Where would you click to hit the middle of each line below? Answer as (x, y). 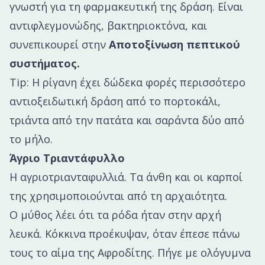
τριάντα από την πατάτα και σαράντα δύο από (127, 120)
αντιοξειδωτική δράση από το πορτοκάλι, (115, 101)
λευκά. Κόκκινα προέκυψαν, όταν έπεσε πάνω (125, 234)
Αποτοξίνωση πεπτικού (174, 45)
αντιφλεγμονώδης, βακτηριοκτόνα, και (108, 26)
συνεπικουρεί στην (59, 45)
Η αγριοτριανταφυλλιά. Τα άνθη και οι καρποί (126, 177)
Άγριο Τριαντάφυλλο (67, 158)
